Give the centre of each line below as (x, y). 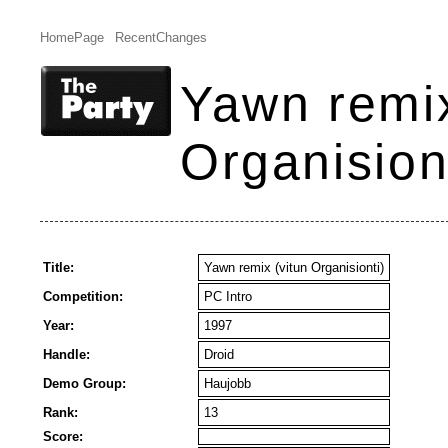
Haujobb (227, 383)
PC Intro (228, 296)
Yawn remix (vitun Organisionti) (294, 267)
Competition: (83, 296)
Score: (63, 436)
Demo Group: (84, 383)
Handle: (66, 354)
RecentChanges (160, 37)
